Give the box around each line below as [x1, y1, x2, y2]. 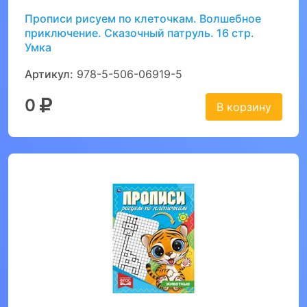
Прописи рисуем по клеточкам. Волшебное [25, 12, 261, 25]
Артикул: [25, 67, 73, 81]
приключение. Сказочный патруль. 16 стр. [25, 26, 254, 40]
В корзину [217, 100, 271, 114]
